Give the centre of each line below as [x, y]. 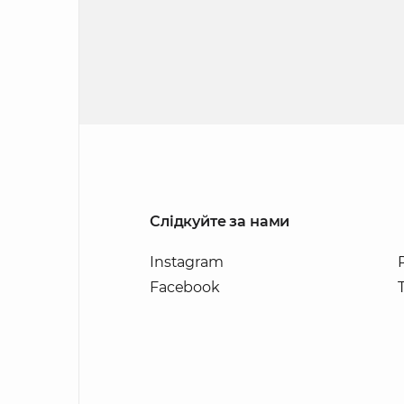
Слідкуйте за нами [220, 221]
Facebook [185, 287]
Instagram [187, 262]
